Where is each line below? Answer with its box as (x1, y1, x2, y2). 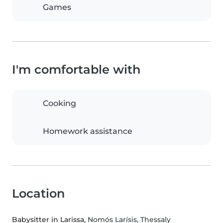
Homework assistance (43, 126, 132, 136)
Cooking (43, 99, 76, 109)
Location (12, 186, 65, 201)
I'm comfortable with (12, 62, 140, 77)
